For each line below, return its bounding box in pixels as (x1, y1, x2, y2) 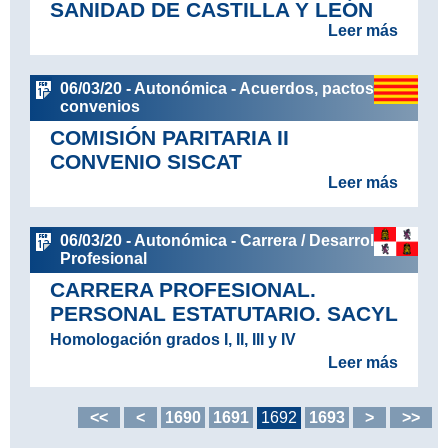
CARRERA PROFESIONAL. (49, 277, 316, 301)
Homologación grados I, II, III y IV (49, 330, 296, 348)
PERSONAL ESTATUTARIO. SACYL (49, 301, 398, 325)
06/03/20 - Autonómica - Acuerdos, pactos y (59, 79, 387, 97)
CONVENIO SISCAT (49, 149, 242, 173)
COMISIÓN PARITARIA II (49, 125, 289, 149)
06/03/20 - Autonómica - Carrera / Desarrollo (59, 231, 388, 249)
